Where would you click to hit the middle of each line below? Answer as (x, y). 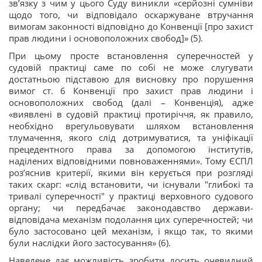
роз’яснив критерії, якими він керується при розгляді (131, 173)
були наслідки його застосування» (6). (90, 243)
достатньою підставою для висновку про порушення (131, 79)
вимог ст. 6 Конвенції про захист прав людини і (131, 91)
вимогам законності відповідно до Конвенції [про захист (131, 26)
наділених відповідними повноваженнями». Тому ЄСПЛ (131, 161)
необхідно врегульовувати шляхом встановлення (131, 126)
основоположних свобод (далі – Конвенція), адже (131, 102)
